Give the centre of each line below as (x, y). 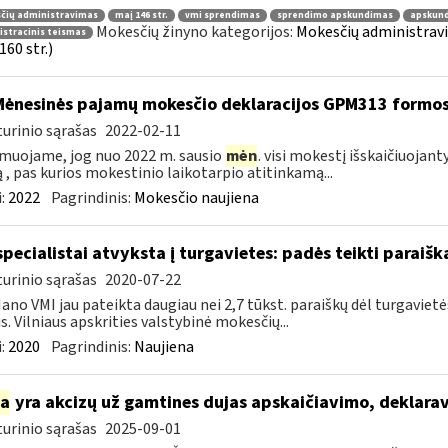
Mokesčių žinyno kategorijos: (195, 31)
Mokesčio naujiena (196, 198)
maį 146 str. (141, 15)
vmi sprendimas (222, 15)
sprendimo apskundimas (334, 15)
